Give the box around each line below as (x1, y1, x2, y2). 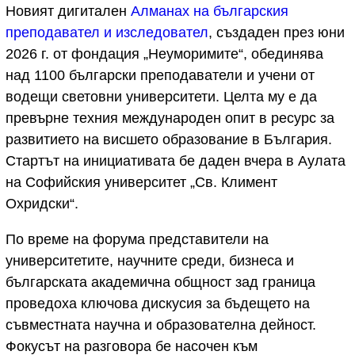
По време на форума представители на (6, 231, 269, 248)
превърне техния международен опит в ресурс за (6, 110, 334, 127)
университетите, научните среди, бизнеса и (6, 253, 294, 269)
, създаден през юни (208, 25, 345, 41)
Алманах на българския (131, 3, 288, 20)
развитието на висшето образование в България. (6, 132, 332, 148)
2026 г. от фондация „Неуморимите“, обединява (6, 46, 323, 63)
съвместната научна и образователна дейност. (6, 317, 316, 334)
